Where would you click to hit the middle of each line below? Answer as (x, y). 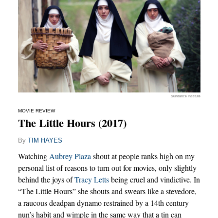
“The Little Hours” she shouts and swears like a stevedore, (107, 191)
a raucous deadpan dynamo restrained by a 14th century (103, 202)
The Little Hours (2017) (72, 123)
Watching (33, 156)
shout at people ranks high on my (143, 156)
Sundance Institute (185, 96)
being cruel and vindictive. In (154, 179)
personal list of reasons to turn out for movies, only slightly (107, 167)
